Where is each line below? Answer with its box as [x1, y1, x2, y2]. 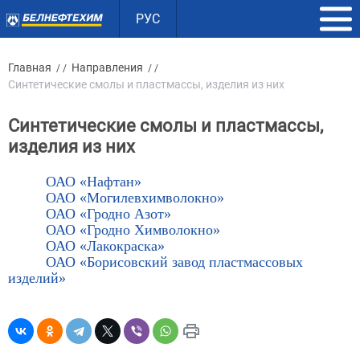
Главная [8, 61, 51, 74]
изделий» [8, 270, 66, 286]
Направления [72, 61, 143, 74]
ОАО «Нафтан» [46, 174, 142, 190]
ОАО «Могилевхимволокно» [46, 190, 225, 206]
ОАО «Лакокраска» [46, 238, 166, 254]
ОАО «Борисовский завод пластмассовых [46, 254, 304, 270]
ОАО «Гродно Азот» [46, 206, 172, 222]
